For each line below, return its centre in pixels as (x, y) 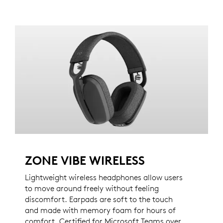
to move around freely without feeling (92, 188)
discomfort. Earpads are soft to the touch (99, 199)
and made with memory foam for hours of (100, 210)
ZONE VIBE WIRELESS (85, 161)
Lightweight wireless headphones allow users (104, 177)
